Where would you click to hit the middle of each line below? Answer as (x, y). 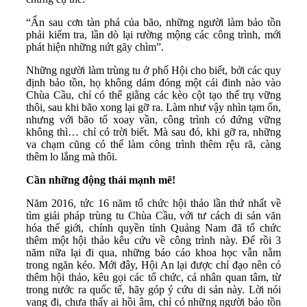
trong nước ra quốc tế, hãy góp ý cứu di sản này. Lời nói (153, 290)
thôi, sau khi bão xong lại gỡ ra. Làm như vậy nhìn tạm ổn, (153, 108)
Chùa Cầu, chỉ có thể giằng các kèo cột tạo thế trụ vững (153, 95)
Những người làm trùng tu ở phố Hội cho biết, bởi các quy (153, 71)
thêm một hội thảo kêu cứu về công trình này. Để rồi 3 (153, 241)
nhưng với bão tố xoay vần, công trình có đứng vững (153, 120)
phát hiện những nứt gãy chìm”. (95, 47)
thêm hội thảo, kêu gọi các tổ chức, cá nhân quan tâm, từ (153, 278)
